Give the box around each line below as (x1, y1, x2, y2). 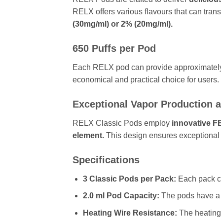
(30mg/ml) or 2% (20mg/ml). (73, 20, 173, 29)
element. (73, 131, 104, 140)
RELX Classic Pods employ (73, 118, 170, 127)
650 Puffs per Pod (73, 42, 156, 54)
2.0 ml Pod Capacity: (82, 191, 159, 200)
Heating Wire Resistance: (82, 208, 177, 217)
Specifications (73, 154, 140, 165)
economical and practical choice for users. (73, 75, 219, 84)
